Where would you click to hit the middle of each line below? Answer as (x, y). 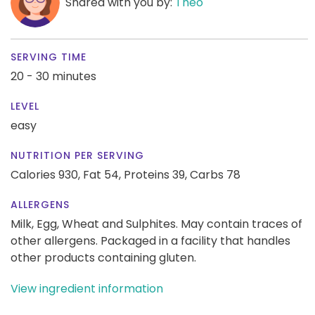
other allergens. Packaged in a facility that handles (150, 240)
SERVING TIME (49, 57)
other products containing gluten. (103, 257)
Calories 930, (47, 174)
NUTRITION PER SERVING (77, 155)
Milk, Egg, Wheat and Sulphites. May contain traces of (156, 224)
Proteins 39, (155, 174)
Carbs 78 (215, 174)
